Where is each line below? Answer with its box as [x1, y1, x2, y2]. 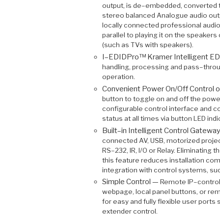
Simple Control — [102, 177, 160, 187]
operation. [102, 73, 135, 81]
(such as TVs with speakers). [102, 41, 193, 49]
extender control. [102, 207, 158, 216]
